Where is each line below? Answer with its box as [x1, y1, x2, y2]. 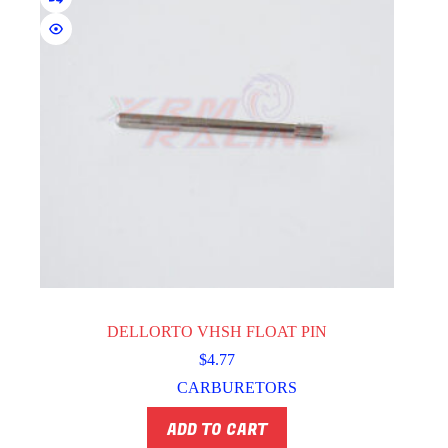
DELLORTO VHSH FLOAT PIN [107, 323, 328, 341]
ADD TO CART [167, 418, 268, 441]
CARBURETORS [177, 379, 298, 397]
